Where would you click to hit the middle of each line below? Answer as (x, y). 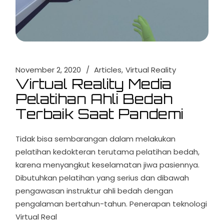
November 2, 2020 (48, 70)
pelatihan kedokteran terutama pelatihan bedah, (108, 152)
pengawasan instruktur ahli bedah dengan (94, 191)
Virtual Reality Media (94, 84)
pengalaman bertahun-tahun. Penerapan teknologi (111, 204)
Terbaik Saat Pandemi (100, 114)
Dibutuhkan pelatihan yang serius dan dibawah (102, 178)
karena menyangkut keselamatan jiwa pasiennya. (108, 165)
